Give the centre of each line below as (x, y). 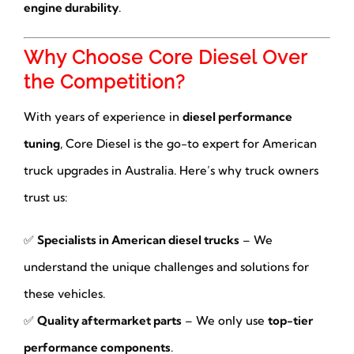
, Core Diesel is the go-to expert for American (188, 144)
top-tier (290, 321)
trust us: (45, 198)
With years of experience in (103, 117)
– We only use (224, 321)
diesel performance (237, 117)
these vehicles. (64, 294)
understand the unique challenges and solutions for (166, 267)
